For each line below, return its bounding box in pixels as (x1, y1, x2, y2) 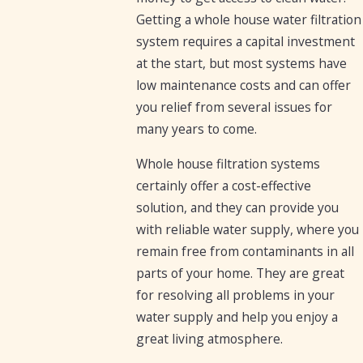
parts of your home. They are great (136, 263, 345, 282)
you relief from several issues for (136, 98, 333, 117)
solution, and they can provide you (136, 198, 340, 216)
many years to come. (136, 120, 258, 139)
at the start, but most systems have (136, 54, 348, 73)
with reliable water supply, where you (136, 220, 360, 238)
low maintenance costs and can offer (136, 76, 352, 95)
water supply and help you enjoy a (136, 307, 339, 326)
